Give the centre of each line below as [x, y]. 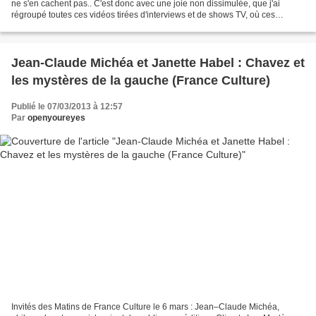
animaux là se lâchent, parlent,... [73, 26]
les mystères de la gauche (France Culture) [141, 81]
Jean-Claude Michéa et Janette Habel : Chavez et [158, 63]
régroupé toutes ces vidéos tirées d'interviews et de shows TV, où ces [143, 15]
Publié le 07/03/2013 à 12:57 [67, 107]
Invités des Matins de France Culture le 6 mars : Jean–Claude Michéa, [145, 306]
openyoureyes [56, 118]
